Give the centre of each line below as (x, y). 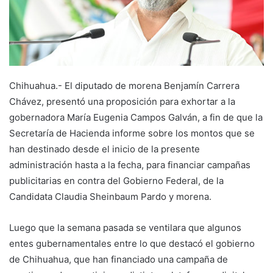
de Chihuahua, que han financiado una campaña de (119, 260)
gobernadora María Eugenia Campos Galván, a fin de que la (136, 118)
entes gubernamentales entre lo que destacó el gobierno (132, 244)
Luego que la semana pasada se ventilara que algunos (125, 228)
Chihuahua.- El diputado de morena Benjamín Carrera (124, 86)
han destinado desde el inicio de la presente (105, 149)
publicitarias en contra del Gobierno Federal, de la (116, 181)
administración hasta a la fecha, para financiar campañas (130, 165)
